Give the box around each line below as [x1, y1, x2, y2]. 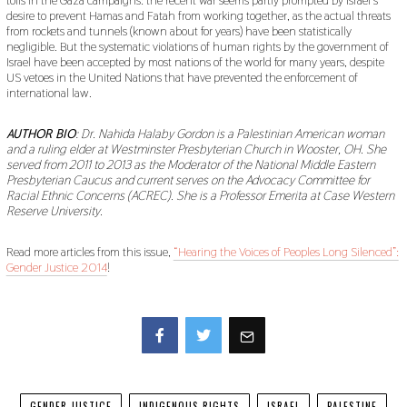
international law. [5, 84, 92, 102]
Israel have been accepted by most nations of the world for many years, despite [5, 54, 384, 71]
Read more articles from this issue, [5, 243, 174, 261]
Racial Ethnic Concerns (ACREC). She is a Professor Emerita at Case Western [5, 187, 394, 204]
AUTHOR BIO [5, 125, 75, 143]
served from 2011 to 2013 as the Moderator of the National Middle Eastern [5, 156, 375, 174]
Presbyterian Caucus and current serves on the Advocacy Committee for [5, 172, 370, 189]
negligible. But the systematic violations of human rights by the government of [5, 38, 389, 55]
